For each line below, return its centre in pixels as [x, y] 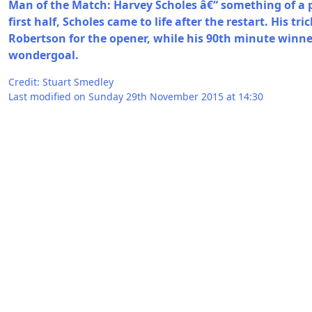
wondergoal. [44, 55]
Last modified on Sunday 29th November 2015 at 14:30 [136, 96]
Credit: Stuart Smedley [61, 82]
